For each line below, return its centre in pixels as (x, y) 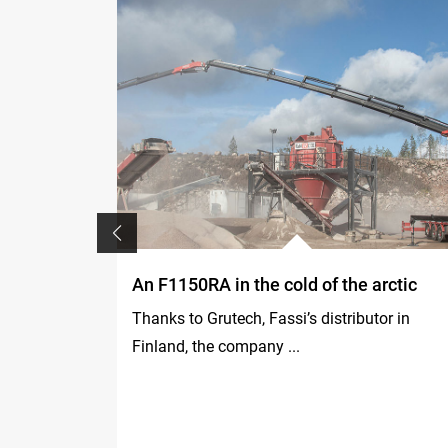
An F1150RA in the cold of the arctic (274, 284)
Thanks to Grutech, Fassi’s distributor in (271, 318)
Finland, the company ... (216, 346)
